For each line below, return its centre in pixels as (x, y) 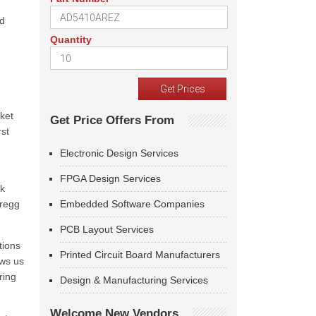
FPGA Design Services (110, 178)
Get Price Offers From (112, 120)
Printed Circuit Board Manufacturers (140, 255)
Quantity (71, 39)
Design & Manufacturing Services (134, 280)
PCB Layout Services (107, 229)
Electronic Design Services (119, 153)
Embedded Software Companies (132, 204)
